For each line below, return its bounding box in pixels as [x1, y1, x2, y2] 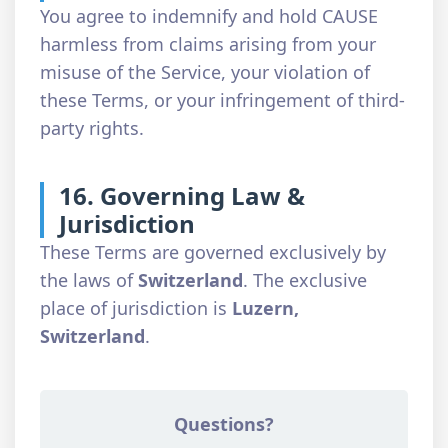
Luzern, [232, 296, 299, 320]
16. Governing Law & [59, 179, 305, 212]
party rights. [40, 116, 144, 140]
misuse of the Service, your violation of [40, 60, 370, 84]
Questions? [174, 412, 274, 436]
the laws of [40, 268, 138, 292]
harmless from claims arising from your [40, 32, 376, 56]
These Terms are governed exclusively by [40, 240, 386, 264]
